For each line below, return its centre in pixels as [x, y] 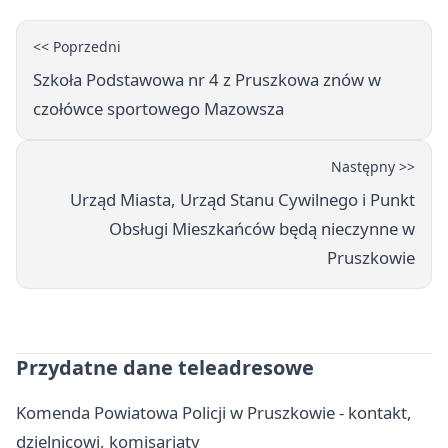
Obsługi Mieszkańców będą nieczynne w [262, 228]
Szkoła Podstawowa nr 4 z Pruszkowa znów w [207, 79]
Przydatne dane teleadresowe [165, 367]
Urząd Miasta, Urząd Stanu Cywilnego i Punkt [242, 199]
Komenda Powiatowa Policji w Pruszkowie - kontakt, [214, 412]
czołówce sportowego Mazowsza [158, 108]
